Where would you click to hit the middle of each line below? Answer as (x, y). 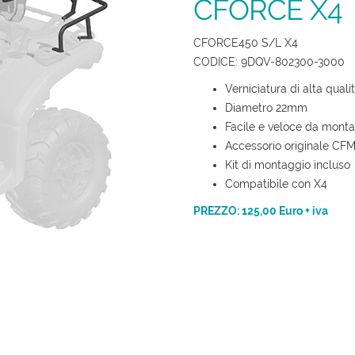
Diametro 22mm (266, 107)
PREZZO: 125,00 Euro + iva (261, 210)
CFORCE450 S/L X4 (246, 42)
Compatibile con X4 (276, 183)
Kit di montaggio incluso (288, 164)
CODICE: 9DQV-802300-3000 (269, 61)
